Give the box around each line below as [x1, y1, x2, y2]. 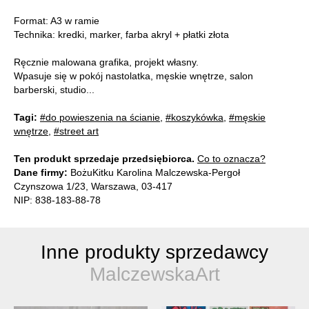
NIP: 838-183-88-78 [14, 195, 101, 206]
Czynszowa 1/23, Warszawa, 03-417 [14, 181, 172, 192]
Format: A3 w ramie [14, 15, 99, 27]
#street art [54, 126, 99, 137]
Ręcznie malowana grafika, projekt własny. [14, 57, 199, 68]
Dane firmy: [14, 167, 68, 179]
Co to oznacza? [197, 153, 266, 165]
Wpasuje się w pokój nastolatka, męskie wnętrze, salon [14, 70, 253, 82]
